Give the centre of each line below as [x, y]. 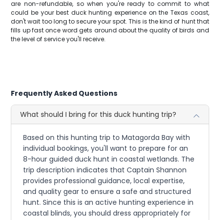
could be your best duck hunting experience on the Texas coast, [110, 13]
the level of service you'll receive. [58, 39]
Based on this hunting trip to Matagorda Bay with [107, 137]
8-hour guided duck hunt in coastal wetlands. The [109, 159]
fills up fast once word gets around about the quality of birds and [110, 30]
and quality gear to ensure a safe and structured [107, 192]
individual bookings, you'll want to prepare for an [106, 148]
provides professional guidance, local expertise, [104, 181]
